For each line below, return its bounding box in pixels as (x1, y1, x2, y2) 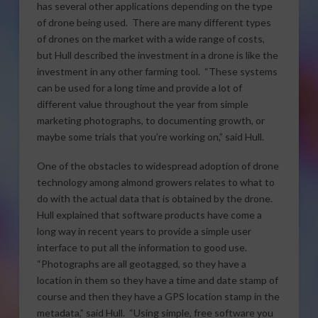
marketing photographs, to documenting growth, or (36, 114, 265, 126)
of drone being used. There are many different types (36, 16, 271, 28)
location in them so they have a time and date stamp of (36, 274, 278, 287)
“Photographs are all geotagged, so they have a (36, 258, 246, 270)
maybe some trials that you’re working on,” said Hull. (36, 130, 264, 143)
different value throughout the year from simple (36, 97, 248, 110)
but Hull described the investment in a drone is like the (36, 48, 278, 61)
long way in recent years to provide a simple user (36, 225, 251, 238)
